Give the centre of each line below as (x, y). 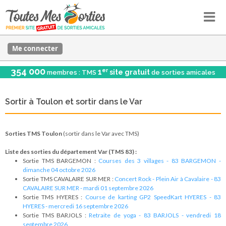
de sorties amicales (183, 72)
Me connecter (35, 48)
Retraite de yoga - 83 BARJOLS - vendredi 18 (155, 215)
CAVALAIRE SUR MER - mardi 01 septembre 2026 (88, 188)
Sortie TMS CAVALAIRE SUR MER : (69, 179)
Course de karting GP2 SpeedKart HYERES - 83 (153, 197)
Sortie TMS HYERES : (54, 197)
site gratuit (129, 72)
